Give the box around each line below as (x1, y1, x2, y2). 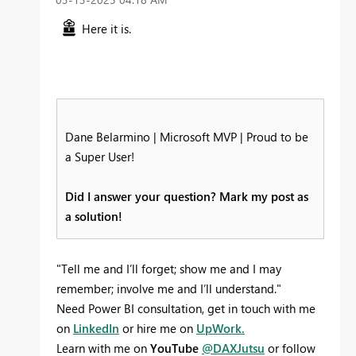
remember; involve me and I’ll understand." (56, 281, 281, 297)
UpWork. (196, 320, 245, 337)
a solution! (65, 208, 122, 225)
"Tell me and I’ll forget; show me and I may (56, 261, 281, 277)
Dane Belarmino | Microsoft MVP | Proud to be (65, 129, 308, 145)
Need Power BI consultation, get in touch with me (56, 300, 315, 317)
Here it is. (82, 21, 131, 37)
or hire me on (119, 320, 196, 337)
